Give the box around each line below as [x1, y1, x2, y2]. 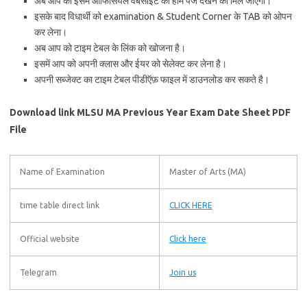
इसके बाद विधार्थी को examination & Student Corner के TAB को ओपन [34, 11, 292, 22]
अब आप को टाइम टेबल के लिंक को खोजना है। [34, 42, 186, 53]
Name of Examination [20, 167, 105, 176]
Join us [169, 268, 196, 277]
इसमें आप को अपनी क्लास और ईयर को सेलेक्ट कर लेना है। [34, 58, 227, 69]
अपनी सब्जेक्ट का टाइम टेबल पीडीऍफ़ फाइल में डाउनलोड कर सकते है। [34, 74, 269, 85]
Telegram [20, 268, 57, 277]
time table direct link [20, 201, 99, 210]
